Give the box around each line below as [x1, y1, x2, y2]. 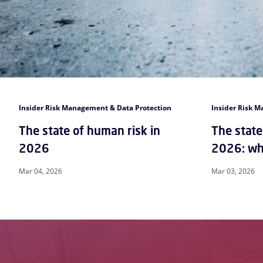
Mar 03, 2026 [211, 166, 255, 176]
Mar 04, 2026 [19, 166, 62, 176]
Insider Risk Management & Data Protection [19, 102, 171, 113]
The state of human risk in [19, 122, 160, 139]
